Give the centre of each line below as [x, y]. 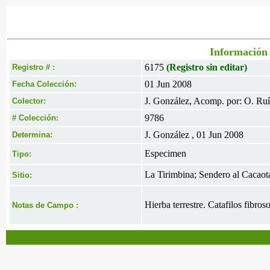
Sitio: [22, 175]
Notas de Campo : [45, 205]
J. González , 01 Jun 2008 [194, 135]
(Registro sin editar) [207, 67]
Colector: [29, 101]
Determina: [32, 135]
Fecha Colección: [44, 84]
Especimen [165, 153]
